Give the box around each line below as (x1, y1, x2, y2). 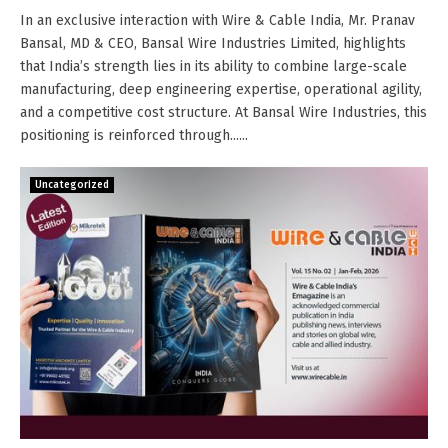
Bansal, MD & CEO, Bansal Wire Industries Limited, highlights (20, 35, 406, 52)
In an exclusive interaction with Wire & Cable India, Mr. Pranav (20, 12, 415, 29)
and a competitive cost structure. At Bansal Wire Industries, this (20, 104, 427, 121)
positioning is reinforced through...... (20, 127, 248, 144)
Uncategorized (35, 179, 109, 191)
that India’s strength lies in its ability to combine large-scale (20, 58, 407, 75)
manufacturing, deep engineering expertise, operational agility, (20, 81, 422, 98)
